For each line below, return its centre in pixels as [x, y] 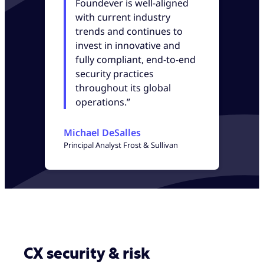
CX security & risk [87, 254]
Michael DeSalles [102, 132]
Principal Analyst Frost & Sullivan [121, 145]
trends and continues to [129, 31]
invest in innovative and [128, 45]
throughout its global [123, 88]
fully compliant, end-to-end [136, 59]
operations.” [103, 102]
